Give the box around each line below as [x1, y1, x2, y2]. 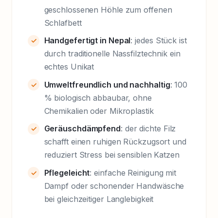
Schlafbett [44, 18, 82, 28]
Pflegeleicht [44, 167, 90, 178]
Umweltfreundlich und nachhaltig [44, 79, 170, 90]
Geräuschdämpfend [44, 124, 121, 134]
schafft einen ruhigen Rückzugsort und [44, 137, 186, 147]
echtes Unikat [44, 62, 94, 72]
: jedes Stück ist [130, 36, 187, 46]
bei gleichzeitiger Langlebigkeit [44, 194, 154, 204]
